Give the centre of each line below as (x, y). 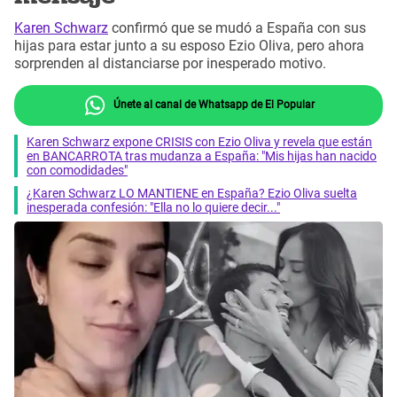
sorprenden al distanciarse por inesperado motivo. (170, 64)
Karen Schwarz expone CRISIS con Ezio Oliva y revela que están (199, 141)
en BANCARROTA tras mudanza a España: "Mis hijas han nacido (202, 156)
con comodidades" (77, 170)
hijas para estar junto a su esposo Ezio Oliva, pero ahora (189, 46)
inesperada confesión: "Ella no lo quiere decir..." (153, 207)
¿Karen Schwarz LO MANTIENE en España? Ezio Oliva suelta (192, 193)
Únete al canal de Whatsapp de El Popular (212, 104)
